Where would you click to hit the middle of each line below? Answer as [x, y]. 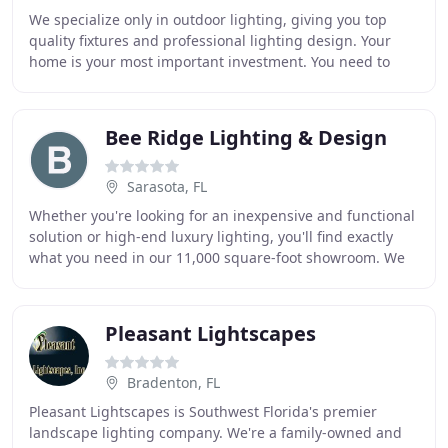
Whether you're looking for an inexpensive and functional [222, 215]
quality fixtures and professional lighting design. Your [210, 40]
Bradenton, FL [173, 382]
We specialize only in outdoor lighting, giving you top [208, 19]
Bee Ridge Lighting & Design [246, 137]
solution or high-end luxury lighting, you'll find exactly [211, 236]
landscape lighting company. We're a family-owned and [215, 432]
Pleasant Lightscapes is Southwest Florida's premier [203, 411]
